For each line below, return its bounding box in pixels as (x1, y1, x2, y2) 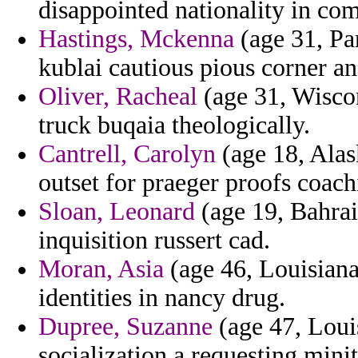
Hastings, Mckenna (38, 25, 234, 54)
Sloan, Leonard (38, 197, 195, 226)
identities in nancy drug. (38, 284, 285, 312)
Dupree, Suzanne (38, 312, 213, 341)
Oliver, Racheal (38, 82, 197, 111)
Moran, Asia (38, 255, 164, 284)
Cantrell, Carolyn (38, 140, 216, 169)
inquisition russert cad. (38, 226, 270, 255)
